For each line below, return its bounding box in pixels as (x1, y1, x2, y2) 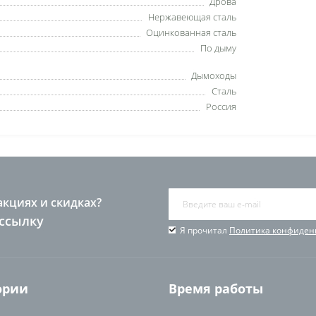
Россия (206, 100, 236, 113)
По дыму (200, 42, 236, 54)
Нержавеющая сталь (148, 11, 236, 23)
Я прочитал (180, 224, 229, 236)
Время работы (169, 280, 263, 297)
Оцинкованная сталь (146, 26, 236, 39)
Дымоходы (191, 69, 236, 82)
